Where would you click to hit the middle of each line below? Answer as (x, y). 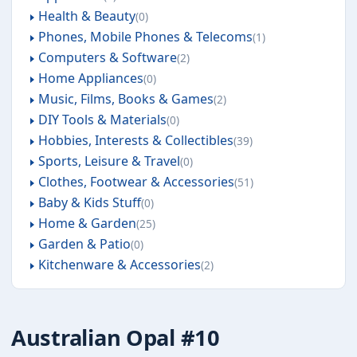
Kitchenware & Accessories (119, 265)
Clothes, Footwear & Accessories (136, 182)
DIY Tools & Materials (102, 120)
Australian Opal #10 (116, 337)
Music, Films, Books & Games (126, 99)
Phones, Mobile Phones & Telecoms (145, 37)
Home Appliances (90, 78)
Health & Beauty (86, 16)
